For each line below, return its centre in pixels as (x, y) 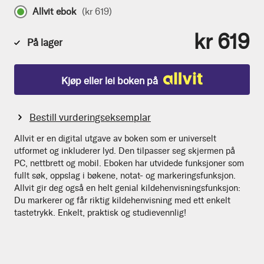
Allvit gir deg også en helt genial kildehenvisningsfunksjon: (127, 188)
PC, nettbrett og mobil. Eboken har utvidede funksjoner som (129, 163)
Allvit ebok (54, 11)
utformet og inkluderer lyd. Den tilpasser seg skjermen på (125, 151)
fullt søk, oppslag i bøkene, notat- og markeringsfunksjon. (125, 175)
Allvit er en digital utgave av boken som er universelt (115, 138)
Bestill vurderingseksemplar (90, 117)
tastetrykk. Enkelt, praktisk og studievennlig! (100, 212)
